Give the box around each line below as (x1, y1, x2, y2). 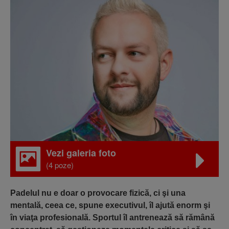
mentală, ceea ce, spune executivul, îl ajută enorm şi (10, 201, 210, 210)
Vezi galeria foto (46, 146, 116, 160)
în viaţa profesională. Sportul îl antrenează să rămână (10, 213, 215, 222)
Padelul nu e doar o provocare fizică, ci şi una (10, 189, 186, 198)
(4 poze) (46, 159, 74, 171)
